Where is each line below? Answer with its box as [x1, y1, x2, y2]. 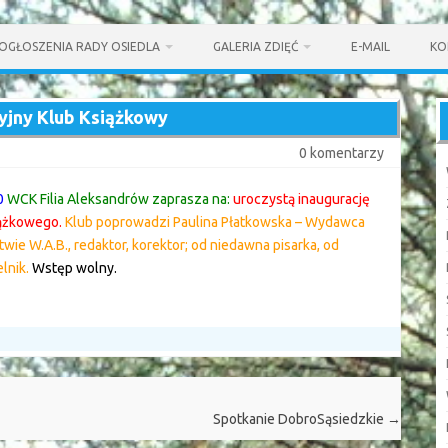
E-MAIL [351, 40, 390, 53]
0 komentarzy [298, 145, 384, 161]
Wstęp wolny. [32, 260, 117, 276]
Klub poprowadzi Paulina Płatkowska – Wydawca [65, 214, 365, 230]
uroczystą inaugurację [233, 191, 370, 207]
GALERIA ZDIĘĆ [213, 40, 298, 53]
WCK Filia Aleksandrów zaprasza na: [4, 191, 230, 207]
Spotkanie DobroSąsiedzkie [212, 411, 387, 428]
